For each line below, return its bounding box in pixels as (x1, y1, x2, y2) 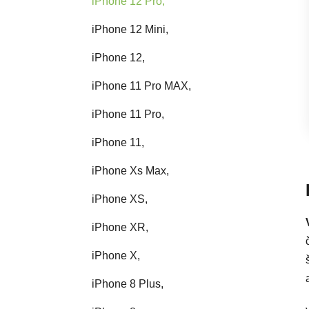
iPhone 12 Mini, (92, 23, 168, 35)
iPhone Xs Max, (92, 164, 169, 177)
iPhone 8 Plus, (92, 277, 163, 290)
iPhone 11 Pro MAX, (92, 79, 191, 92)
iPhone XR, (92, 221, 148, 233)
